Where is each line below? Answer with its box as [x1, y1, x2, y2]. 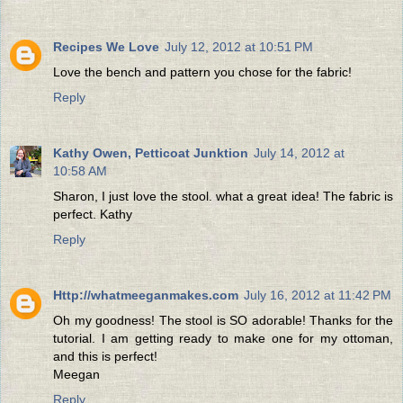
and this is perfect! [53, 348, 157, 363]
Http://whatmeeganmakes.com [53, 287, 238, 302]
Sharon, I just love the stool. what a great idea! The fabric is [53, 188, 393, 203]
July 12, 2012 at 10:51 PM [165, 39, 313, 54]
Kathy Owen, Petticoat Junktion [53, 145, 248, 160]
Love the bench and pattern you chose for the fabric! [53, 64, 352, 79]
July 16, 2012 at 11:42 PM [244, 287, 391, 302]
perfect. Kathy [53, 206, 132, 221]
